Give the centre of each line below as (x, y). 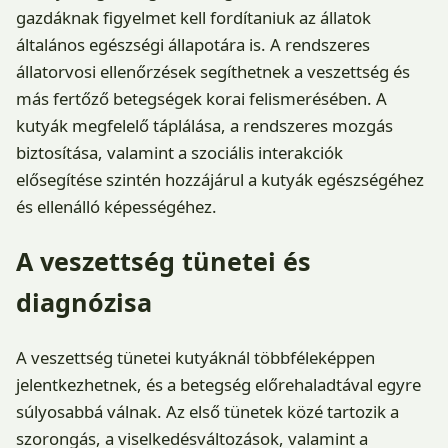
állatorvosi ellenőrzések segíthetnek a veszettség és (213, 71)
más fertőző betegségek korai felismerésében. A (201, 98)
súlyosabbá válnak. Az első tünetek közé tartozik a (207, 411)
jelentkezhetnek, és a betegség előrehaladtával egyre (218, 384)
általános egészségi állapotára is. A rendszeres (193, 44)
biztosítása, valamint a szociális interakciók (179, 152)
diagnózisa (84, 301)
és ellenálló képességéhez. (116, 206)
